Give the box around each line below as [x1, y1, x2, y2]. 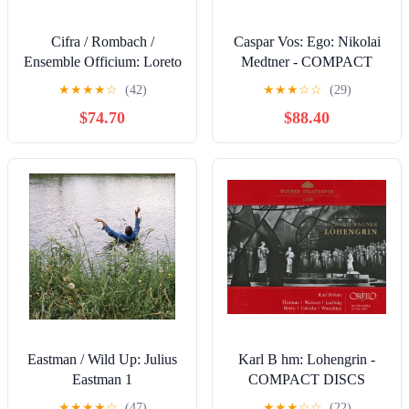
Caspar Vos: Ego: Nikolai [233, 34, 381, 50]
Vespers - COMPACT [38, 74, 166, 90]
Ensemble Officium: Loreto [23, 54, 182, 70]
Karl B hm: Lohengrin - [238, 351, 375, 368]
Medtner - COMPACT [241, 54, 372, 70]
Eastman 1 [72, 372, 132, 388]
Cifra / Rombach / [50, 34, 154, 50]
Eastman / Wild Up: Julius [27, 351, 177, 368]
